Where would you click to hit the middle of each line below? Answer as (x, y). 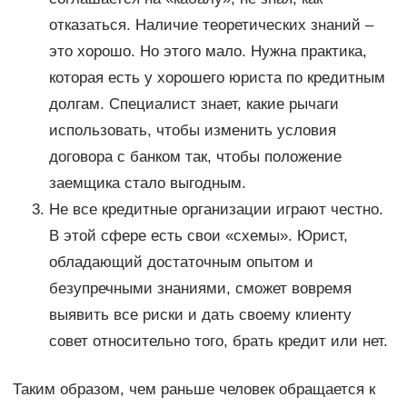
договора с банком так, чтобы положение (195, 157)
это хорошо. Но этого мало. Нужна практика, (208, 52)
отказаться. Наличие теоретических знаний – (211, 25)
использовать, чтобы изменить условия (192, 131)
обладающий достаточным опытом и (181, 263)
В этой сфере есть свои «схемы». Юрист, (198, 236)
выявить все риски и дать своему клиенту (200, 315)
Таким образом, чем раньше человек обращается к (194, 390)
